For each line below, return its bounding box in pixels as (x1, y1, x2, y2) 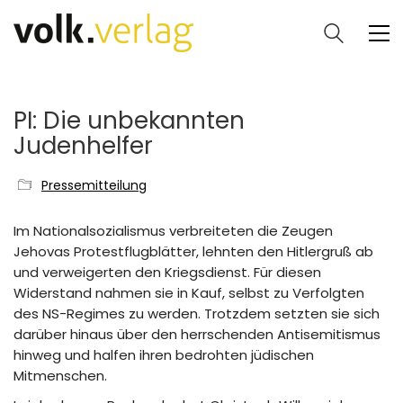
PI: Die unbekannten (13, 104, 245, 137)
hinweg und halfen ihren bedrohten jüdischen (13, 345, 314, 364)
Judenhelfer (13, 130, 153, 162)
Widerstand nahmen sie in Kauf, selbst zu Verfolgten (13, 283, 364, 302)
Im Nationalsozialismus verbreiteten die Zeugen (13, 221, 333, 240)
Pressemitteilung (41, 176, 147, 194)
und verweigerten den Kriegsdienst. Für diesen (13, 263, 321, 282)
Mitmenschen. (13, 366, 107, 385)
